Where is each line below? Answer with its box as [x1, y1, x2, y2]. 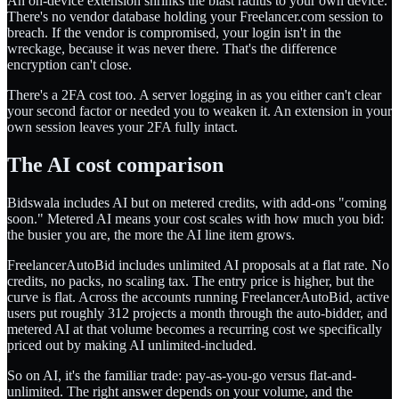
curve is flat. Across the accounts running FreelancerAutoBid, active [7, 289, 389, 305]
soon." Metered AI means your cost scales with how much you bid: [7, 211, 384, 227]
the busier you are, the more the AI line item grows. [7, 227, 295, 243]
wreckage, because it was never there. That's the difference [7, 41, 337, 57]
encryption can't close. [7, 57, 132, 73]
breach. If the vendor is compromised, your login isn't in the [7, 25, 341, 41]
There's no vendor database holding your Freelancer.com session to [7, 9, 383, 25]
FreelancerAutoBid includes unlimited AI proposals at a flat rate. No [7, 257, 389, 273]
